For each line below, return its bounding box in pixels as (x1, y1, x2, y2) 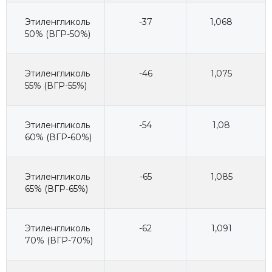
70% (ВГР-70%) (25, 234, 93, 246)
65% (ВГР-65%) (25, 183, 88, 194)
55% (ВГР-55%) (25, 80, 87, 91)
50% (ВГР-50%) (25, 28, 90, 39)
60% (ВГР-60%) (25, 131, 92, 143)
